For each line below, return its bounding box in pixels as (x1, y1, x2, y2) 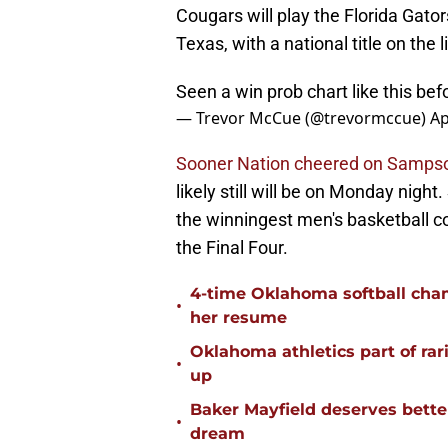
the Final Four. (176, 237, 288, 259)
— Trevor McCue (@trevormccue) (176, 107, 430, 130)
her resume (190, 308, 287, 328)
